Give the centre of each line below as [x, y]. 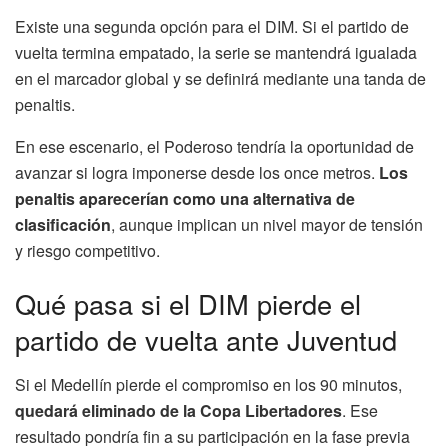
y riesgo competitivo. [87, 250]
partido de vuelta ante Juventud [206, 340]
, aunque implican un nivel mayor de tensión [267, 224]
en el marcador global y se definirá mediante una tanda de [220, 78]
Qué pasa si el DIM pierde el [188, 304]
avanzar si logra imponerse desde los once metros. [197, 172]
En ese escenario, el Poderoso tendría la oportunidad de [214, 146]
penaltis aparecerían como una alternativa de [185, 198]
